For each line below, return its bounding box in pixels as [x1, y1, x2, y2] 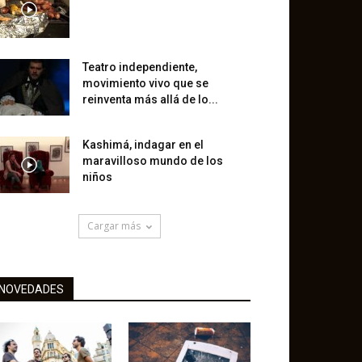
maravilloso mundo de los [82, 154, 223, 167]
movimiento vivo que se [82, 77, 208, 90]
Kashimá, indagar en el [82, 138, 204, 151]
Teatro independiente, [82, 61, 197, 74]
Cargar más [87, 219, 141, 233]
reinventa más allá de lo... [82, 93, 218, 106]
